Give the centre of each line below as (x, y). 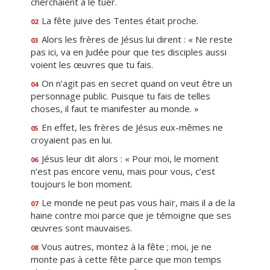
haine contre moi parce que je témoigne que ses (131, 215)
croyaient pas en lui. (71, 140)
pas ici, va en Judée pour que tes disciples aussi (129, 52)
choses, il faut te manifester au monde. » (115, 108)
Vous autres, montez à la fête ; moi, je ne (125, 246)
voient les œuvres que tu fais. (92, 64)
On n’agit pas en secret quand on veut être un (136, 83)
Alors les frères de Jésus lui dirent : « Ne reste (136, 39)
